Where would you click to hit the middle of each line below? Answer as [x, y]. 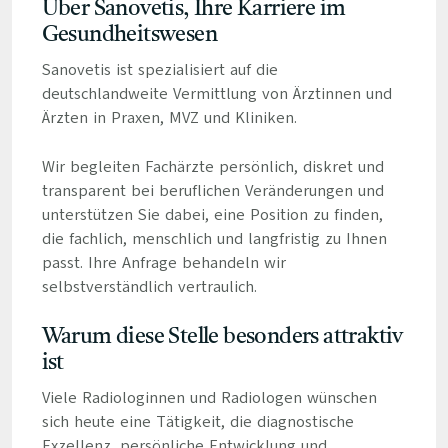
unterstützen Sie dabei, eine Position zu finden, [212, 215]
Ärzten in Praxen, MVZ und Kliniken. [169, 118]
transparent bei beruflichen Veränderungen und [212, 191]
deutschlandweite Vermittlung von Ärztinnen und [216, 94]
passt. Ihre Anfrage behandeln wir [163, 263]
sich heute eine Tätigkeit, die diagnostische [197, 422]
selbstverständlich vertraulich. [149, 287]
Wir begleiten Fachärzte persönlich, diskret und [212, 167]
